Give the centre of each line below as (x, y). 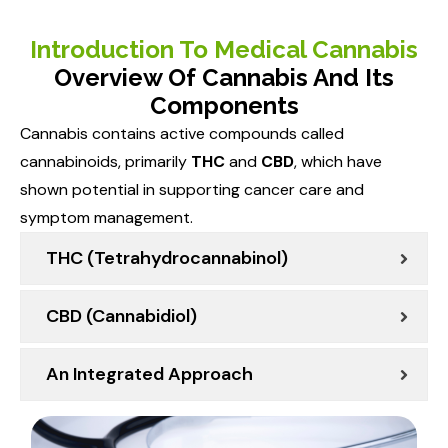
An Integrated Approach (149, 374)
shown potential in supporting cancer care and (192, 190)
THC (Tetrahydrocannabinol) (167, 258)
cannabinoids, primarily (105, 162)
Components (224, 106)
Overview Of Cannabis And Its (224, 78)
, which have (338, 162)
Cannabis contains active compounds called (182, 134)
